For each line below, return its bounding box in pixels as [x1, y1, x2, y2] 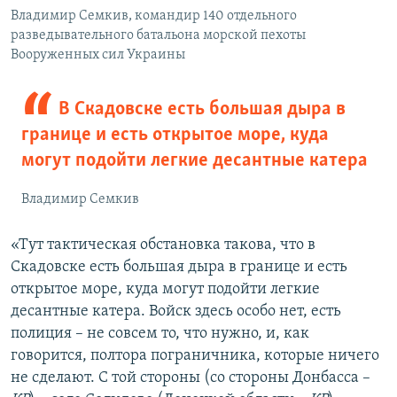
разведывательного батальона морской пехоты [11, 28, 306, 43]
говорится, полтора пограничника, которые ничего [11, 347, 379, 365]
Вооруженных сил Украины [11, 48, 185, 63]
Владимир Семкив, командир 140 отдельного [11, 9, 297, 24]
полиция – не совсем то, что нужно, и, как [11, 325, 309, 343]
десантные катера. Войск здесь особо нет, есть [11, 303, 341, 321]
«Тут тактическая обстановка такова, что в [11, 237, 315, 254]
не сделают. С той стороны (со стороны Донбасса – [11, 370, 370, 387]
